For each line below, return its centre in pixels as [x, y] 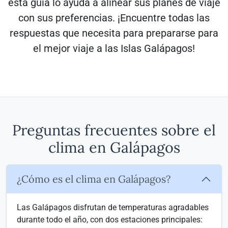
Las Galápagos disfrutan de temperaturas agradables [113, 207]
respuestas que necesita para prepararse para [114, 33]
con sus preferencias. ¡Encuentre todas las [114, 18]
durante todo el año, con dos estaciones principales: [110, 220]
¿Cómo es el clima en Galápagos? [94, 179]
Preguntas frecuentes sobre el [114, 130]
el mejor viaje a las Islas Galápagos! [114, 48]
